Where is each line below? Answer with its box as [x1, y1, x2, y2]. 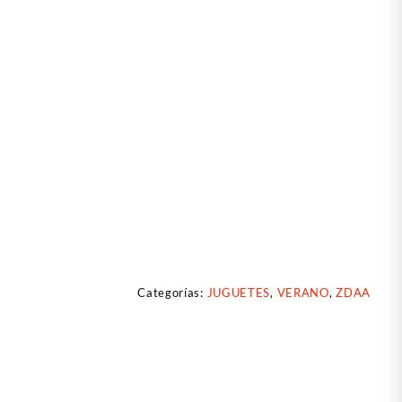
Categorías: [137, 285, 207, 301]
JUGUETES [206, 285, 271, 301]
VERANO [276, 285, 329, 301]
